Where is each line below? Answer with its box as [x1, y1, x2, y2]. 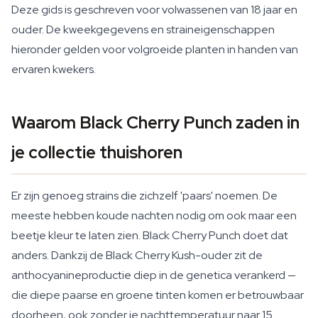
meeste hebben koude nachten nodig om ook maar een [11, 208, 297, 223]
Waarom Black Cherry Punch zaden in [11, 111, 300, 133]
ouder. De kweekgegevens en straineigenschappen [11, 22, 275, 37]
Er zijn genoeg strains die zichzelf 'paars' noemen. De [11, 188, 278, 203]
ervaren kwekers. [11, 62, 96, 77]
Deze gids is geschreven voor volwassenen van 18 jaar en [11, 2, 297, 17]
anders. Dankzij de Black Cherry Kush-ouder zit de [11, 248, 263, 263]
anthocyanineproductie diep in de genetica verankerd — [11, 268, 296, 283]
